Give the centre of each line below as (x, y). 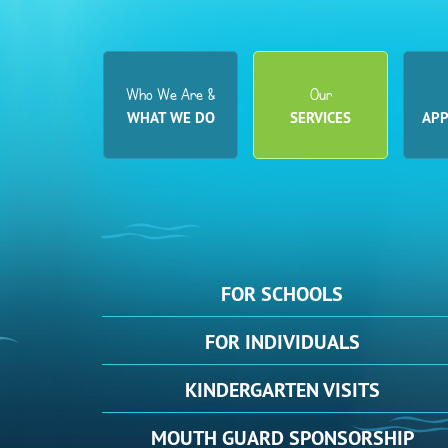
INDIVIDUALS (302, 342)
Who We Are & (170, 94)
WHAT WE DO (170, 117)
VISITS (351, 390)
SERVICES (321, 117)
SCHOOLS (302, 294)
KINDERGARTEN (253, 390)
